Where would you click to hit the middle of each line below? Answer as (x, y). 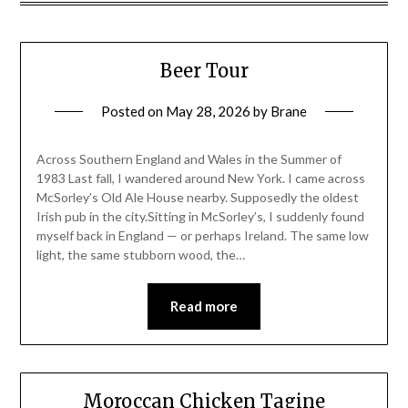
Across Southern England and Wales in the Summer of (189, 159)
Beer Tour (204, 71)
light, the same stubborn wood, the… (140, 255)
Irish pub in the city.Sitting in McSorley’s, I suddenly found (200, 217)
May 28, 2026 (208, 112)
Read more (204, 306)
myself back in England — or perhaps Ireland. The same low (202, 236)
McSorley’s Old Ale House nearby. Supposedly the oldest (197, 198)
